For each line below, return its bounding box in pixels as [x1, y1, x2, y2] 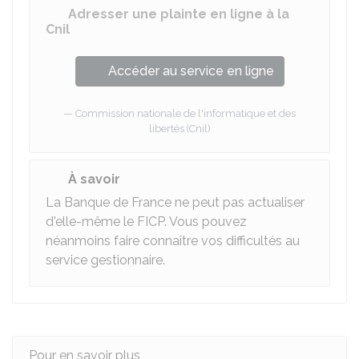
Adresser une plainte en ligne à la [68, 6, 289, 22]
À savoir [68, 171, 120, 187]
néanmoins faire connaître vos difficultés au [46, 233, 300, 248]
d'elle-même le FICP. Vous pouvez [46, 214, 247, 229]
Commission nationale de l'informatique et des [75, 107, 296, 119]
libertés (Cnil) [148, 123, 211, 135]
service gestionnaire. [46, 252, 165, 268]
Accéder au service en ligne [107, 63, 274, 79]
